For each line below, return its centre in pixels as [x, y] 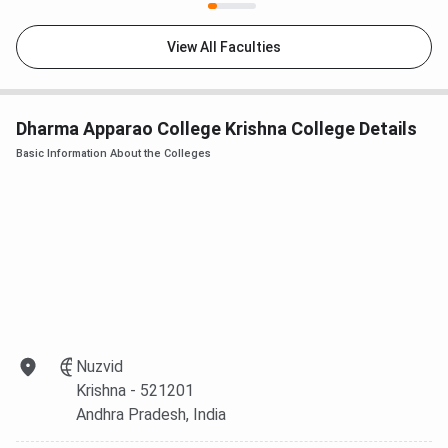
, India [206, 414]
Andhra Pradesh [131, 414]
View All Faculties [224, 46]
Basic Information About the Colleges [113, 153]
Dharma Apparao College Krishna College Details [216, 128]
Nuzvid [99, 366]
